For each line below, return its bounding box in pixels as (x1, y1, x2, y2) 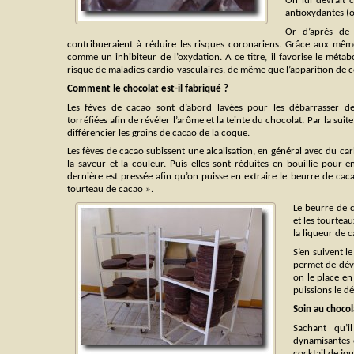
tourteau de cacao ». (67, 184, 153, 195)
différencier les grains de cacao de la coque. (67, 127, 250, 138)
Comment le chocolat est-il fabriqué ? (67, 83, 228, 94)
